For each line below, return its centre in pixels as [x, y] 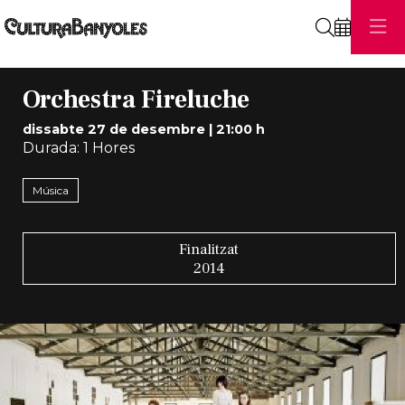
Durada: [51, 147]
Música [50, 190]
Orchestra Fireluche [136, 100]
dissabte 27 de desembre [113, 129]
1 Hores [107, 147]
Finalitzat [209, 249]
